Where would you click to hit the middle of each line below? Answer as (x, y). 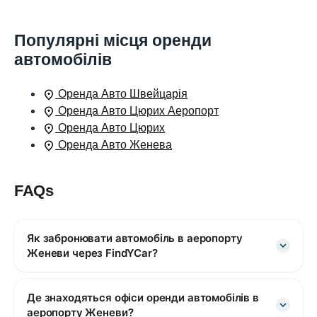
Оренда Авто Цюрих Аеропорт (138, 111)
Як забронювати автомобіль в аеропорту (135, 238)
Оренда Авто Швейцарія (123, 94)
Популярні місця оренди (113, 41)
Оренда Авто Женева (115, 145)
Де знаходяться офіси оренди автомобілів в (143, 298)
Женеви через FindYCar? (92, 253)
